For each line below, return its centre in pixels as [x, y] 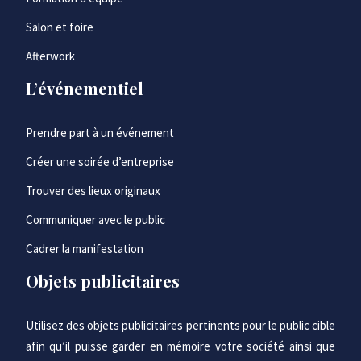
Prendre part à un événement [100, 133]
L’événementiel [85, 88]
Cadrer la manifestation [85, 249]
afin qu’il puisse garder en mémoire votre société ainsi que [180, 346]
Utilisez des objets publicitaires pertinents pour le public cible [180, 325]
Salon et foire [60, 27]
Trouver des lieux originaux [93, 191]
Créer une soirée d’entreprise [100, 162]
